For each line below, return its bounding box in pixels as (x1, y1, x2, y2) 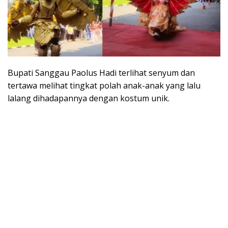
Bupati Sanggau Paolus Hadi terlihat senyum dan (8, 67, 195, 78)
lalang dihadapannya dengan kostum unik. (8, 92, 169, 104)
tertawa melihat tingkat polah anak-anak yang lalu (8, 79, 201, 91)
